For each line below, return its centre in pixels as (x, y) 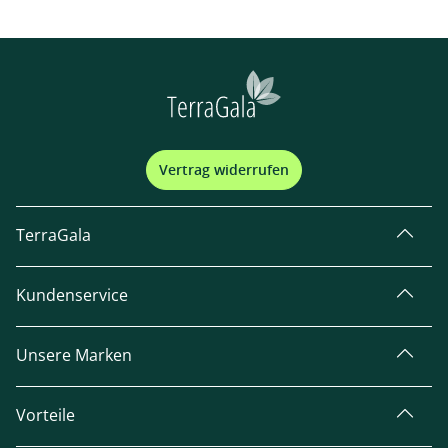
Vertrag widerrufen (224, 169)
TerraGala (53, 235)
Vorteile (45, 415)
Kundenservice (72, 295)
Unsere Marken (74, 355)
